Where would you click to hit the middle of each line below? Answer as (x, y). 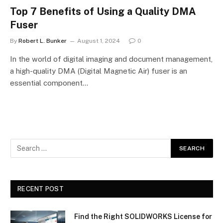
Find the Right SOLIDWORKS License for (143, 216)
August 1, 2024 (99, 41)
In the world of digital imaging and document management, (111, 59)
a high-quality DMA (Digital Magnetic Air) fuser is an (99, 71)
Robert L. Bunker (43, 41)
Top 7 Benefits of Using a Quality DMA (103, 11)
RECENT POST (41, 189)
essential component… (49, 83)
